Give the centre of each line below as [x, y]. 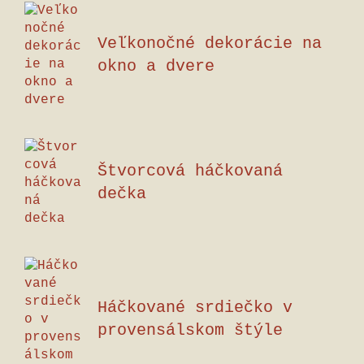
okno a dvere [156, 66]
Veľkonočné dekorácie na [210, 43]
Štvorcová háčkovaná [190, 171]
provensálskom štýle [190, 330]
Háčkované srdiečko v [195, 308]
